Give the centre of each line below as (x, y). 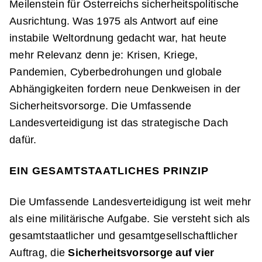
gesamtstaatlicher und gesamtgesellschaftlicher (123, 236)
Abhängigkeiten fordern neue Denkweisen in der (125, 89)
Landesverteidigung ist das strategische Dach (119, 123)
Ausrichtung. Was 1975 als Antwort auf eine (114, 21)
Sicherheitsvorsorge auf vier (141, 253)
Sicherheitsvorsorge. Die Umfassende (100, 106)
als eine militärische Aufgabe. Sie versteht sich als (130, 219)
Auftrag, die (39, 253)
